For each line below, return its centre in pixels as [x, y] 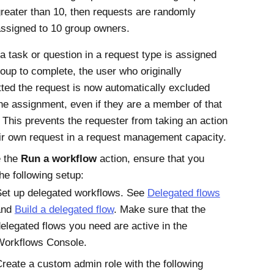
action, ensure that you [150, 159]
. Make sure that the [159, 209]
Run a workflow [58, 159]
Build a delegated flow [64, 209]
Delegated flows [183, 193]
